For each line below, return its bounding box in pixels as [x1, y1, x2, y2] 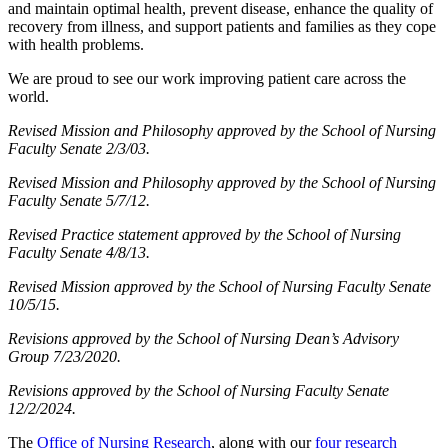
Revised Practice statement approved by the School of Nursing [8, 225, 401, 243]
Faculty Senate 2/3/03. [8, 139, 150, 157]
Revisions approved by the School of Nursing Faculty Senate [8, 381, 389, 399]
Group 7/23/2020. [8, 347, 121, 365]
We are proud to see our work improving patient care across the [8, 69, 406, 87]
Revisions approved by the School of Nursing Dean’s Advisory [8, 329, 399, 347]
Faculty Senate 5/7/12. [8, 191, 150, 209]
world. [8, 87, 49, 105]
